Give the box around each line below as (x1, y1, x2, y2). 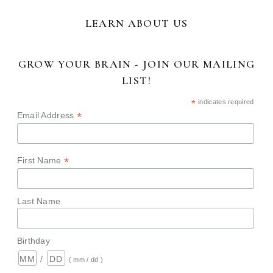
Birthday (16, 235, 51, 246)
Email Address (16, 110, 77, 121)
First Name (16, 155, 65, 165)
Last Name (16, 196, 61, 206)
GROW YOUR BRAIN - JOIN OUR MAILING (18, 57, 255, 71)
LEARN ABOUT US (85, 16, 188, 30)
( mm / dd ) (68, 255, 104, 263)
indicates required (196, 98, 254, 106)
